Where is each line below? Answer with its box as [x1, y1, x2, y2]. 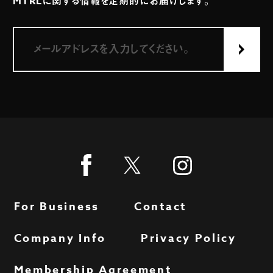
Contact [134, 199, 186, 215]
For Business [13, 199, 99, 215]
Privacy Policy [141, 230, 236, 247]
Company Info [13, 230, 106, 247]
